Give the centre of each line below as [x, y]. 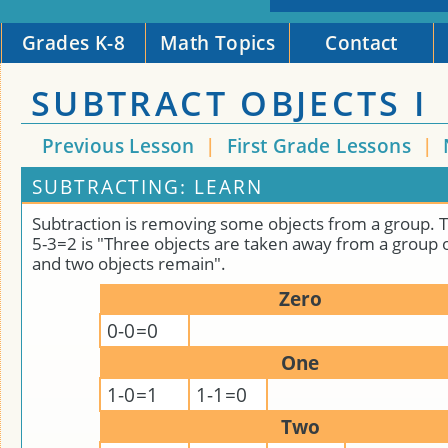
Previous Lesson [118, 145]
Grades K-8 [73, 42]
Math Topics [217, 42]
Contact [361, 42]
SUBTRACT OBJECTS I [229, 103]
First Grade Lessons [321, 145]
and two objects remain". [129, 263]
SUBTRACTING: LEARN [147, 186]
